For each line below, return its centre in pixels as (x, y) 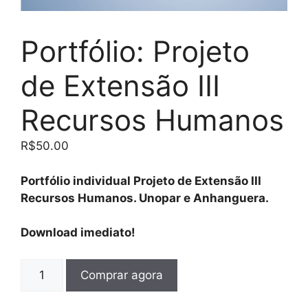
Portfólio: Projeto (135, 51)
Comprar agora (121, 275)
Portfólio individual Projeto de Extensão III (141, 180)
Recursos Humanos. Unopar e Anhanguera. (145, 198)
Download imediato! (78, 232)
